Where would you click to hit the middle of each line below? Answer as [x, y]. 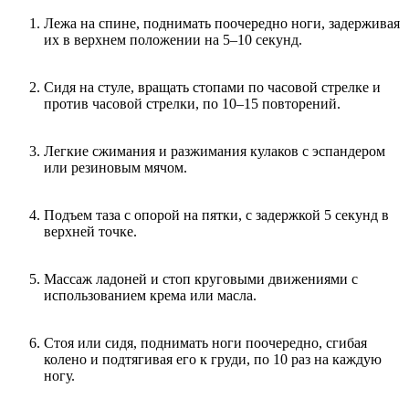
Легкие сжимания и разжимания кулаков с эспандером [215, 152]
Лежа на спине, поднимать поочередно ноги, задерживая [222, 24]
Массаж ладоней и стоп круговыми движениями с [201, 279]
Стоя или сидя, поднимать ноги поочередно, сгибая [205, 343]
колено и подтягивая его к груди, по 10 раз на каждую [213, 360]
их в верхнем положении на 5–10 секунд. [173, 40]
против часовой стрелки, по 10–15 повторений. [192, 104]
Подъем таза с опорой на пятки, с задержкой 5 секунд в [216, 215]
